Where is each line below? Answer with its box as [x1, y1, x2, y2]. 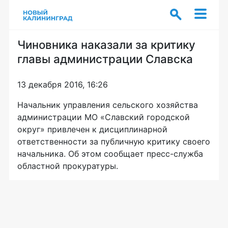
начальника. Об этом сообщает [17, 149, 147, 159]
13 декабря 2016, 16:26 [17, 79, 108, 90]
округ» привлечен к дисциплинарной [17, 124, 167, 134]
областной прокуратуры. [17, 161, 118, 171]
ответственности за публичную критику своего [17, 136, 210, 147]
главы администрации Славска [17, 52, 193, 66]
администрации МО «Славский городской [17, 112, 190, 122]
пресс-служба [147, 149, 203, 159]
